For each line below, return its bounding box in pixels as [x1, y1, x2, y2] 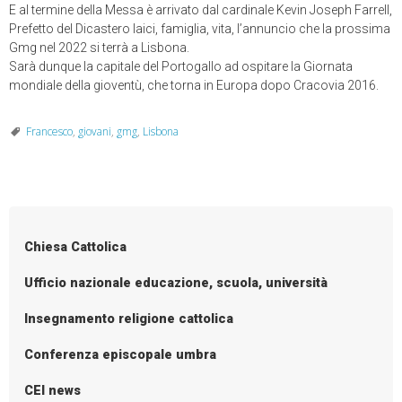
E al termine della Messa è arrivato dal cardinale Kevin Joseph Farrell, [9, 3, 392, 18]
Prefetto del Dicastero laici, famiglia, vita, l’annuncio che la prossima [9, 22, 390, 37]
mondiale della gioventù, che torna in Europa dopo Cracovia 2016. [9, 78, 379, 93]
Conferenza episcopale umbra [24, 346, 217, 363]
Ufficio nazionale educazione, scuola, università [24, 275, 328, 291]
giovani [78, 124, 111, 140]
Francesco [26, 124, 73, 140]
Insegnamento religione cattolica [24, 310, 234, 327]
